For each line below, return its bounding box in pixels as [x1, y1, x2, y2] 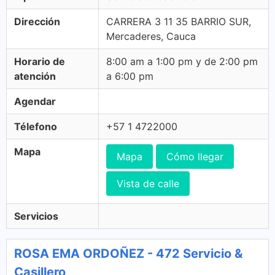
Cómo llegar [166, 150, 223, 163]
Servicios [14, 210, 58, 222]
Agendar [14, 95, 56, 107]
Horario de [14, 55, 65, 68]
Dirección [14, 15, 60, 28]
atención [14, 70, 56, 82]
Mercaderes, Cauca [106, 30, 196, 42]
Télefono [14, 120, 57, 133]
